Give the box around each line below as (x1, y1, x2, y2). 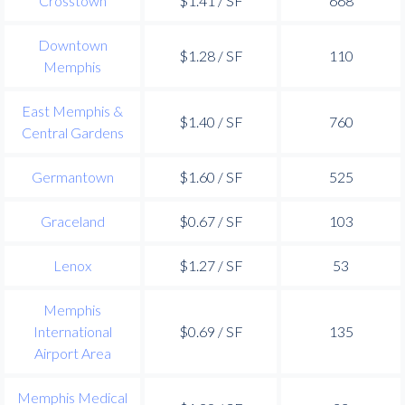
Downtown (37, 35, 108, 53)
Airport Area (33, 344, 111, 362)
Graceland (40, 212, 105, 230)
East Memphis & (22, 101, 123, 119)
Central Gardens (21, 123, 124, 141)
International (33, 322, 112, 340)
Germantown (31, 167, 114, 185)
